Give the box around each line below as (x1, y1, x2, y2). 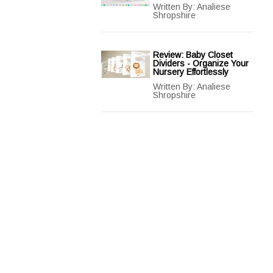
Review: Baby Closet (153, 50, 233, 60)
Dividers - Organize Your (153, 58, 249, 68)
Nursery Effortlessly (153, 67, 229, 77)
